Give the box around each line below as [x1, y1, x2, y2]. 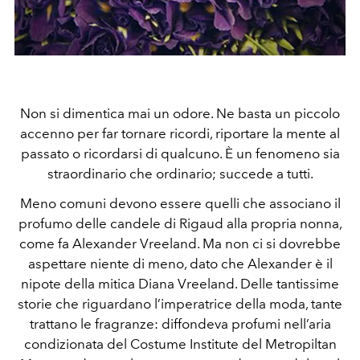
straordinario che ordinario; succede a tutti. [47, 166, 313, 182]
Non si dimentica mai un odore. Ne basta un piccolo [20, 105, 340, 121]
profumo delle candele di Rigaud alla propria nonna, [18, 215, 342, 231]
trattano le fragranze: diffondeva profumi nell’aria [29, 316, 331, 332]
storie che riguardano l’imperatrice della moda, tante [18, 296, 342, 312]
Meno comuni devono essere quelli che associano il [19, 195, 341, 211]
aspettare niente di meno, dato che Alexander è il [27, 256, 333, 272]
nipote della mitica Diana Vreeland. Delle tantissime [21, 276, 339, 292]
